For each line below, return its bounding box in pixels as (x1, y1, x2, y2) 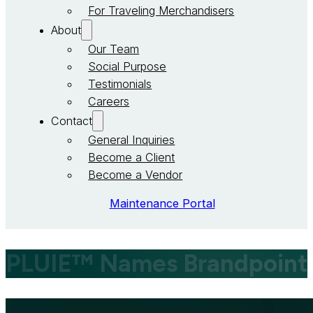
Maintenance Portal (109, 196, 215, 211)
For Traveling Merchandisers (88, 3, 235, 18)
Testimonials (88, 77, 152, 92)
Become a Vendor (88, 168, 183, 182)
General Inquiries (88, 133, 175, 147)
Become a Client (88, 150, 175, 165)
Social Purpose (88, 59, 167, 74)
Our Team (88, 42, 140, 57)
